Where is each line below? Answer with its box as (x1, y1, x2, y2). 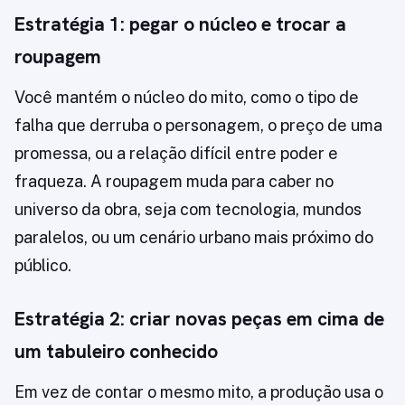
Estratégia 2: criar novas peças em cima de (14, 306, 384, 332)
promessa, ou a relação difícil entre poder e (14, 144, 338, 164)
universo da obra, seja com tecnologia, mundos (14, 200, 362, 220)
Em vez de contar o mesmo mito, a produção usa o (14, 382, 383, 402)
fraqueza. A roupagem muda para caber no (14, 172, 334, 192)
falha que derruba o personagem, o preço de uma (14, 116, 382, 136)
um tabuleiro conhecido (14, 339, 218, 364)
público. (14, 256, 71, 276)
